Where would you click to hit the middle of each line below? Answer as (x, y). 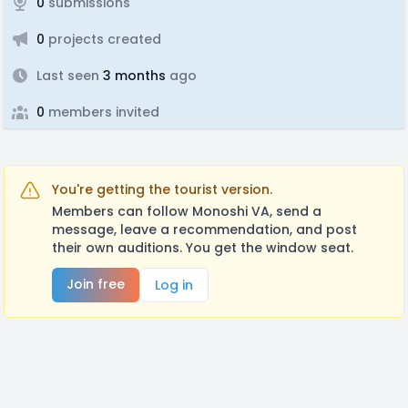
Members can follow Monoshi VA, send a (187, 211)
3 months (133, 76)
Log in (174, 285)
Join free (96, 284)
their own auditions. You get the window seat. (203, 248)
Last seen (68, 76)
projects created (103, 39)
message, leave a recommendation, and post (204, 229)
